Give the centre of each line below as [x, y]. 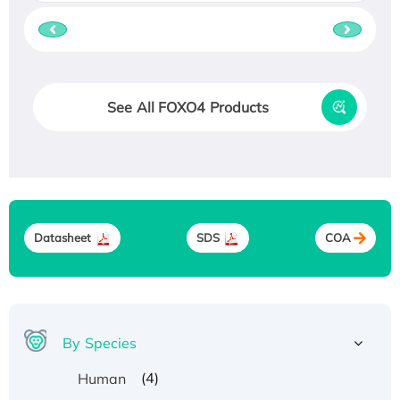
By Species [100, 342]
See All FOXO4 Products [188, 107]
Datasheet [62, 238]
